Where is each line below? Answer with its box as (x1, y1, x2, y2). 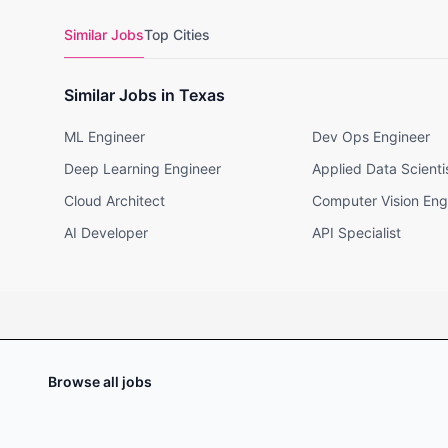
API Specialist (312, 224, 401, 241)
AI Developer (64, 224, 148, 241)
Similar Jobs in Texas (64, 85, 225, 105)
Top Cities (144, 26, 210, 43)
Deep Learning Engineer (64, 160, 221, 177)
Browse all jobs (48, 373, 152, 390)
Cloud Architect (64, 192, 165, 209)
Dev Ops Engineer (312, 128, 430, 145)
